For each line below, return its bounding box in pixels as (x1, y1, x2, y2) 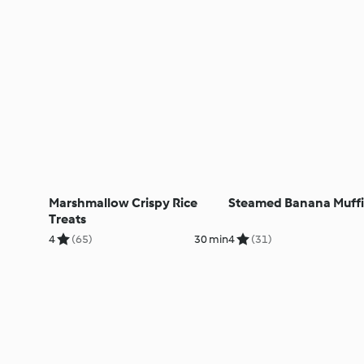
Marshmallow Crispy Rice (49, 194, 197, 210)
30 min (193, 232, 228, 246)
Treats (49, 210, 86, 227)
